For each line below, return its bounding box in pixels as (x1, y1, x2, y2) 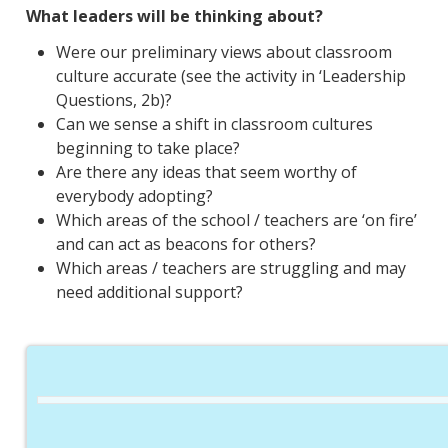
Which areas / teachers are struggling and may (55, 257, 406, 280)
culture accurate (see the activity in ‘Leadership (55, 65, 406, 88)
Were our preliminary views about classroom (55, 41, 392, 64)
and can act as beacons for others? (55, 233, 316, 256)
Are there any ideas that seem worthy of (55, 161, 357, 184)
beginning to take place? (55, 137, 240, 160)
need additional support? (55, 281, 243, 304)
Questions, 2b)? (55, 89, 172, 112)
